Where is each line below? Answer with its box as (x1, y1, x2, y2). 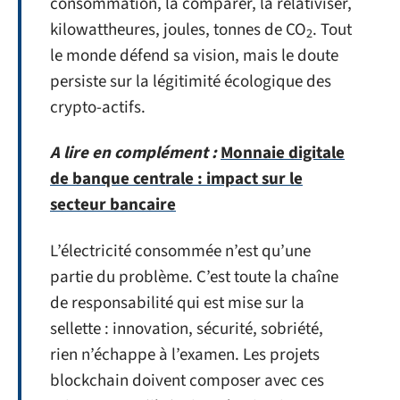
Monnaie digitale (221, 141, 345, 165)
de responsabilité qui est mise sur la (50, 290, 304, 315)
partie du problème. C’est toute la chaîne (50, 264, 338, 289)
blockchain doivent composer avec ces (50, 368, 324, 393)
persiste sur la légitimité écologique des (50, 69, 331, 94)
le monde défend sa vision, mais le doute (50, 43, 338, 68)
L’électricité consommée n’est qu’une (50, 238, 311, 263)
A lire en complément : (50, 141, 217, 165)
